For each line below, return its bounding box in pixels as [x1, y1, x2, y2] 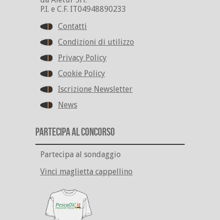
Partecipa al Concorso [35, 125, 115, 139]
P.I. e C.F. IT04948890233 [40, 4, 126, 14]
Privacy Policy [58, 53, 107, 62]
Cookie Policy [58, 68, 105, 78]
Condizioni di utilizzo [58, 37, 134, 47]
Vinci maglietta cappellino [40, 166, 133, 176]
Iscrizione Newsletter [58, 84, 133, 94]
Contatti [58, 21, 87, 31]
